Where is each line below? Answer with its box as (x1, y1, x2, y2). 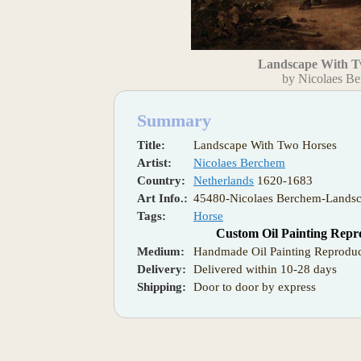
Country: (137, 173, 185, 187)
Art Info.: (137, 191, 188, 205)
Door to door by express (193, 280, 316, 293)
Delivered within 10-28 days (193, 262, 337, 276)
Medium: (137, 244, 185, 258)
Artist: (137, 156, 172, 169)
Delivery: (137, 262, 186, 276)
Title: (137, 138, 165, 151)
